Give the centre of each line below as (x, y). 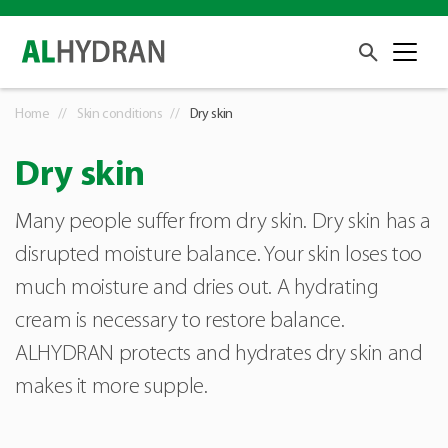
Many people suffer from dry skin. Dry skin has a (223, 223)
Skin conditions (119, 115)
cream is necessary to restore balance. (180, 322)
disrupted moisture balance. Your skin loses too (219, 256)
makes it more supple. (111, 388)
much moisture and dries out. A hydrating (197, 289)
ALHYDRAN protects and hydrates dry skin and (219, 355)
